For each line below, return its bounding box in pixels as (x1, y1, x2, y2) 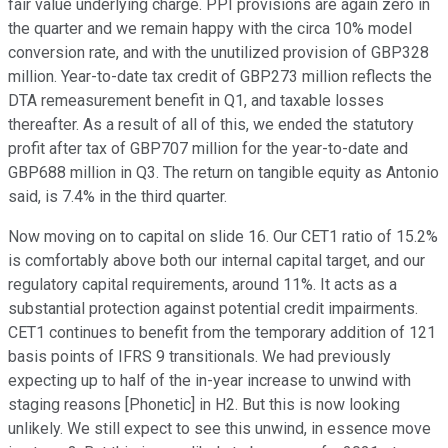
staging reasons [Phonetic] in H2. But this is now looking (8, 395, 400, 415)
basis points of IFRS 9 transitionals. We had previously (8, 347, 391, 367)
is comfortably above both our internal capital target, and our (8, 251, 425, 271)
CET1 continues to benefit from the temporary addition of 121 (8, 323, 436, 343)
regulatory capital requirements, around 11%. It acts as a (8, 275, 397, 295)
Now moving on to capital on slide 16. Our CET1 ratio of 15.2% (8, 227, 438, 247)
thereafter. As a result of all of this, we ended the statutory (8, 115, 414, 135)
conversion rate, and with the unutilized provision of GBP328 (8, 43, 429, 63)
